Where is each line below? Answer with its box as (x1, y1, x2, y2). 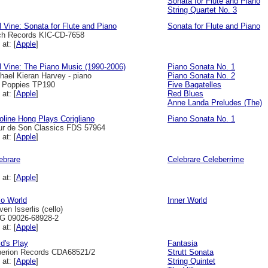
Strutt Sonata (167, 248, 214, 257)
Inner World (167, 196, 207, 205)
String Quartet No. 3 (167, 5, 237, 14)
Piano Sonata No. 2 (167, 71, 235, 80)
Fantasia (167, 239, 197, 248)
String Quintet (167, 257, 215, 266)
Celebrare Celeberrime (167, 155, 244, 164)
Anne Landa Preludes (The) (167, 98, 262, 107)
